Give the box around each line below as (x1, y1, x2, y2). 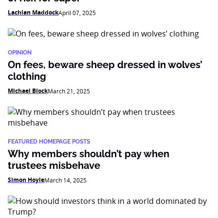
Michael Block (8, 87, 48, 95)
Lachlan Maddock (8, 8, 58, 17)
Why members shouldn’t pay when (8, 148, 169, 160)
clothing (8, 71, 46, 82)
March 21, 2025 (48, 87, 90, 95)
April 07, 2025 (58, 9, 96, 17)
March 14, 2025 (44, 176, 87, 184)
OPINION (8, 49, 32, 56)
